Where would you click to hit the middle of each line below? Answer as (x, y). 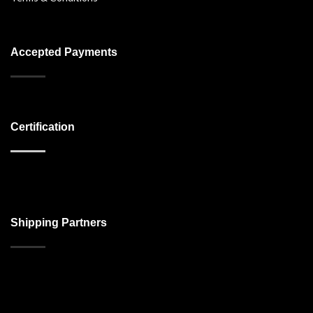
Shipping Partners (59, 223)
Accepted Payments (64, 52)
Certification (43, 127)
